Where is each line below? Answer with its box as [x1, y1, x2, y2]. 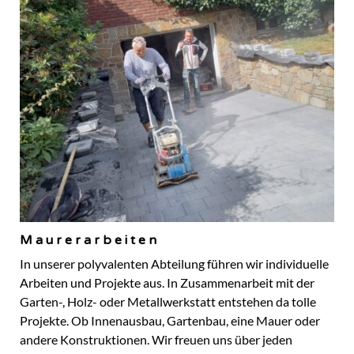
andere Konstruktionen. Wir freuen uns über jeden [20, 333, 292, 348]
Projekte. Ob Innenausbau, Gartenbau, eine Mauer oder [20, 314, 320, 329]
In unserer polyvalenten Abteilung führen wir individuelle [20, 257, 329, 272]
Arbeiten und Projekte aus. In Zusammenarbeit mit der [20, 276, 314, 291]
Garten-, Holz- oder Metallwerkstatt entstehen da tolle [20, 295, 316, 310]
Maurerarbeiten [20, 232, 160, 249]
